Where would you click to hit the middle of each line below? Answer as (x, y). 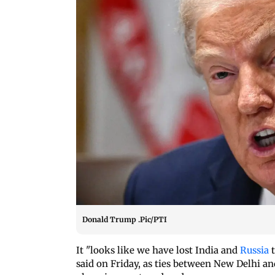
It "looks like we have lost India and (158, 250)
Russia (256, 250)
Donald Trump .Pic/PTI (125, 219)
